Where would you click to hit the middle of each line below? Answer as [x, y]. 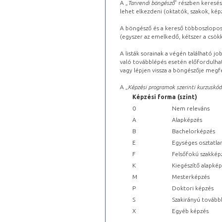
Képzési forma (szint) [165, 97]
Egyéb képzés [190, 211]
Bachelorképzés [194, 131]
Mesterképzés [191, 176]
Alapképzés [187, 119]
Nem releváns [191, 108]
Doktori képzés [193, 188]
